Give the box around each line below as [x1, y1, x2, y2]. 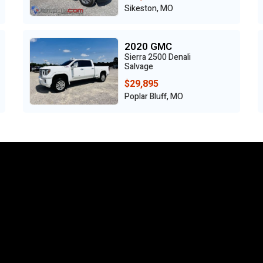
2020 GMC [124, 39, 172, 55]
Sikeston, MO [124, 2, 173, 15]
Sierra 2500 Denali [124, 51, 191, 64]
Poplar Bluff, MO [124, 90, 183, 103]
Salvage [124, 60, 153, 73]
